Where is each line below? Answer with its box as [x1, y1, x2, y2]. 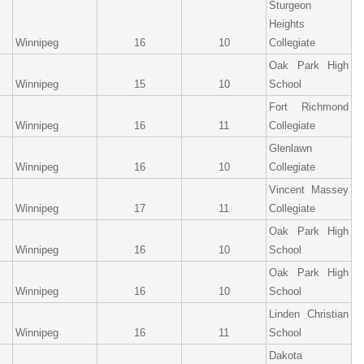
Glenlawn [269, 142, 312, 154]
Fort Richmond [269, 101, 349, 113]
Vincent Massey [269, 184, 349, 196]
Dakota [269, 349, 302, 362]
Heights [269, 18, 305, 30]
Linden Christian [269, 308, 349, 320]
